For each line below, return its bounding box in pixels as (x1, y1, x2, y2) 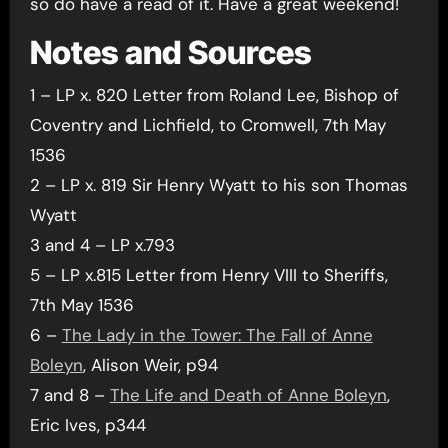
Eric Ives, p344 (29, 413, 146, 436)
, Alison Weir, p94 (82, 353, 218, 376)
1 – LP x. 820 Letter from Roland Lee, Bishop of (29, 83, 399, 106)
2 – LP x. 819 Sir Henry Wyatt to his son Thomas (29, 173, 408, 196)
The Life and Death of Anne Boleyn (109, 383, 387, 406)
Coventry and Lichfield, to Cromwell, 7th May (29, 113, 386, 136)
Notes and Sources (29, 33, 312, 72)
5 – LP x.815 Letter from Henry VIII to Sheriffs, (29, 263, 388, 286)
